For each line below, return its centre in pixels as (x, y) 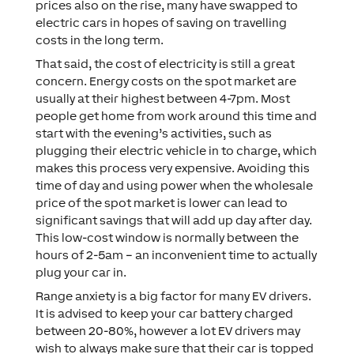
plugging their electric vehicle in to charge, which (176, 151)
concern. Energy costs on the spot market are (166, 81)
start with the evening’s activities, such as (153, 133)
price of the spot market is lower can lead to (161, 203)
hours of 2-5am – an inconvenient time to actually (176, 255)
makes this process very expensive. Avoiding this (172, 168)
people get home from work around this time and (176, 116)
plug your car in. (81, 272)
